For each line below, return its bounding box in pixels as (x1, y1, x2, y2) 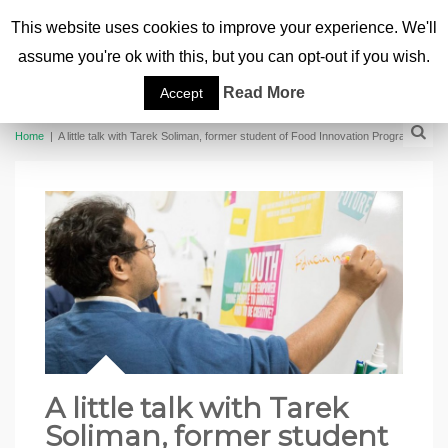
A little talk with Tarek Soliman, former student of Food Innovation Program (58, 129, 414, 142)
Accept (159, 84, 203, 101)
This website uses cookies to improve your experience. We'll (11, 18, 437, 36)
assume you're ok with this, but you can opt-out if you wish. (18, 47, 430, 65)
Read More (222, 83, 305, 101)
